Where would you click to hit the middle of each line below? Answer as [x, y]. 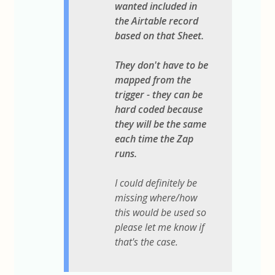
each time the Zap [154, 139]
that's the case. [147, 242]
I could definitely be [156, 183]
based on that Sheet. [160, 36]
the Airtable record [157, 21]
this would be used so [161, 213]
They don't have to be [162, 65]
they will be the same [161, 124]
